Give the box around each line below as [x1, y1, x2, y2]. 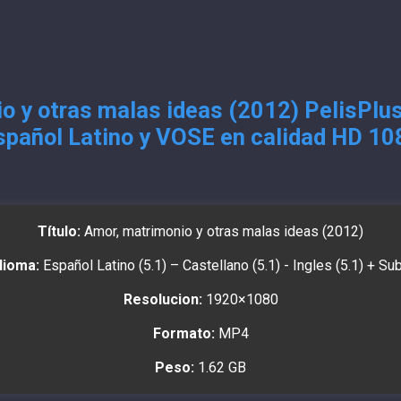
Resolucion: [123, 291, 202, 309]
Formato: [152, 325, 215, 343]
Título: [38, 223, 81, 241]
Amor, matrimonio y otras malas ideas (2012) [81, 223, 363, 241]
